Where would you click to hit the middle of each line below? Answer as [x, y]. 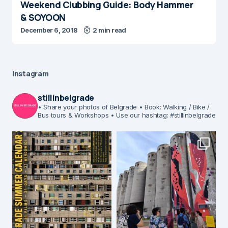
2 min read [109, 30]
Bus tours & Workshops [73, 115]
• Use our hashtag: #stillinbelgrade [162, 115]
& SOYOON [43, 17]
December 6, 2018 [49, 30]
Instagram [31, 74]
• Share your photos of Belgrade [88, 107]
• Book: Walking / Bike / [174, 107]
